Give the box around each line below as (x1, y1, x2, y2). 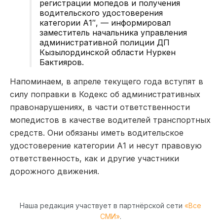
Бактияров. (39, 57, 84, 67)
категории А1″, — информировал (39, 17, 171, 28)
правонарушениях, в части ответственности (10, 102, 190, 112)
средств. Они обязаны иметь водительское (10, 127, 184, 138)
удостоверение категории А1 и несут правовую (10, 140, 202, 150)
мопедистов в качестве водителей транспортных (10, 114, 211, 125)
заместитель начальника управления (39, 27, 187, 37)
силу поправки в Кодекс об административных (10, 89, 200, 99)
